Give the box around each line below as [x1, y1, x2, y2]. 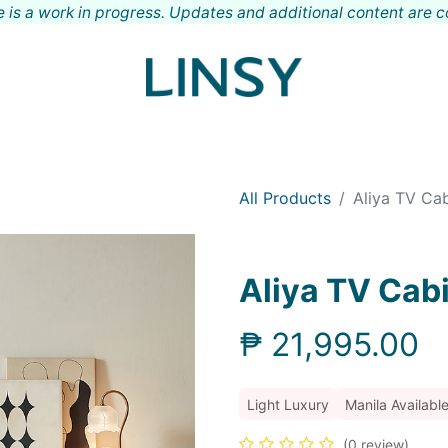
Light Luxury [247, 396, 329, 413]
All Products [239, 188, 331, 208]
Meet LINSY [132, 124, 221, 144]
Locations [236, 124, 313, 144]
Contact [328, 124, 391, 144]
